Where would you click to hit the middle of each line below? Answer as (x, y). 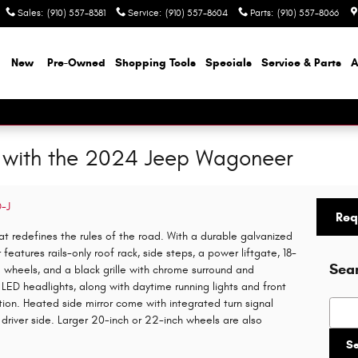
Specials (229, 63)
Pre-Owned (76, 63)
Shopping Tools (155, 63)
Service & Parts (301, 63)
